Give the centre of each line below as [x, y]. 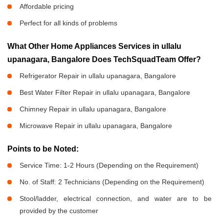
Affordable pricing [47, 6]
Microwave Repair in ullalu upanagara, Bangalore [96, 126]
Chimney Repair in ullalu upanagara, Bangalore [93, 109]
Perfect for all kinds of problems [68, 23]
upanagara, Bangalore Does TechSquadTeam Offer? [104, 59]
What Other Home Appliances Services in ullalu [94, 46]
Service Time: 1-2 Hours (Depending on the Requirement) [109, 165]
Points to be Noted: [43, 149]
